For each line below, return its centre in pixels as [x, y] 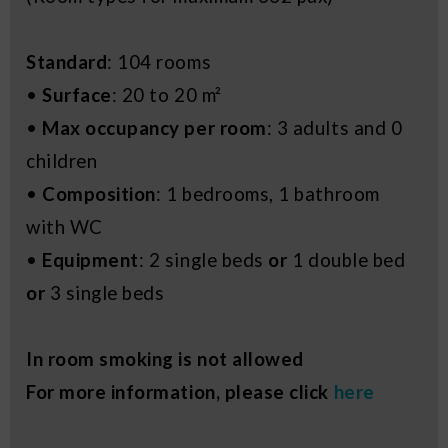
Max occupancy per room [154, 127]
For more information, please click [180, 391]
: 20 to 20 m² [166, 94]
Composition [99, 193]
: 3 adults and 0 [334, 127]
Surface [77, 94]
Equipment [90, 259]
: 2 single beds [203, 259]
